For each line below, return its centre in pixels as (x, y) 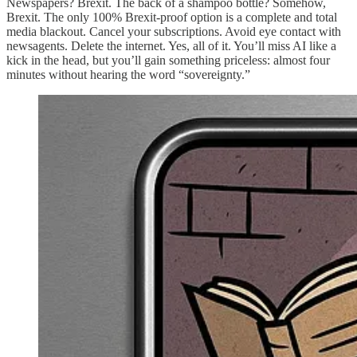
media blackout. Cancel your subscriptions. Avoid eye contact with (174, 31)
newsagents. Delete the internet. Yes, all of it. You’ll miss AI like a (171, 45)
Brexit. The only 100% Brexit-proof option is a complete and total (172, 17)
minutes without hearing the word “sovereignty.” (128, 74)
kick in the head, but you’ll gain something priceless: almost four (168, 60)
